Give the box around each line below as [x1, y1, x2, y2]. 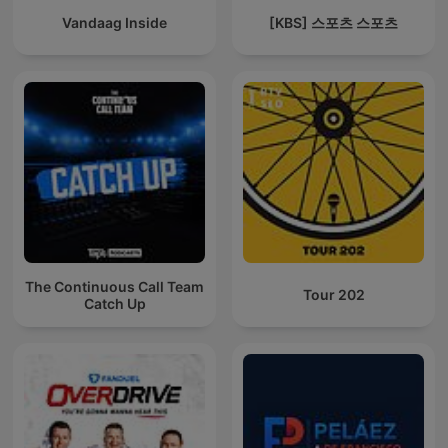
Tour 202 [302, 286, 365, 304]
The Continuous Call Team [25, 277, 204, 295]
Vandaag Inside [62, 14, 167, 32]
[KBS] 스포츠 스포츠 [269, 14, 398, 32]
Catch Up [83, 294, 146, 312]
